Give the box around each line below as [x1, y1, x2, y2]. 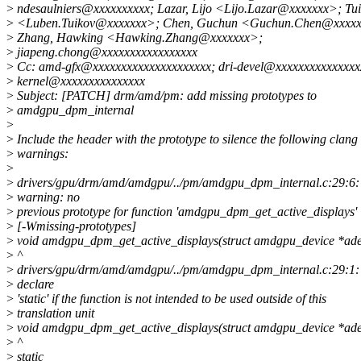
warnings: [14, 147, 68, 161]
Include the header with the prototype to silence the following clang [14, 132, 358, 147]
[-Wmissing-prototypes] [14, 219, 136, 234]
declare [14, 277, 54, 292]
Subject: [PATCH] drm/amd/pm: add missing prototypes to [14, 89, 317, 103]
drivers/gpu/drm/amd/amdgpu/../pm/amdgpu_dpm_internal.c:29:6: [14, 176, 359, 190]
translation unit [14, 306, 94, 321]
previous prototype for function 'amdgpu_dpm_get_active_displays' [14, 205, 357, 219]
